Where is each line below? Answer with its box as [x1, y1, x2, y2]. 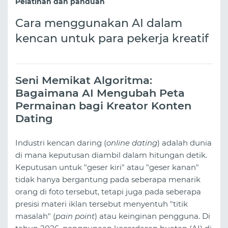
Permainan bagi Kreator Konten [15, 99, 191, 112]
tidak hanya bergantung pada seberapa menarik [15, 174, 201, 184]
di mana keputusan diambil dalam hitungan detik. [15, 150, 207, 160]
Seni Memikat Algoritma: [15, 74, 152, 87]
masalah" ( [15, 211, 55, 221]
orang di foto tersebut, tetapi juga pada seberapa [15, 186, 201, 196]
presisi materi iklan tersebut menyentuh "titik [15, 198, 188, 209]
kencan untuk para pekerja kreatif [15, 32, 209, 46]
